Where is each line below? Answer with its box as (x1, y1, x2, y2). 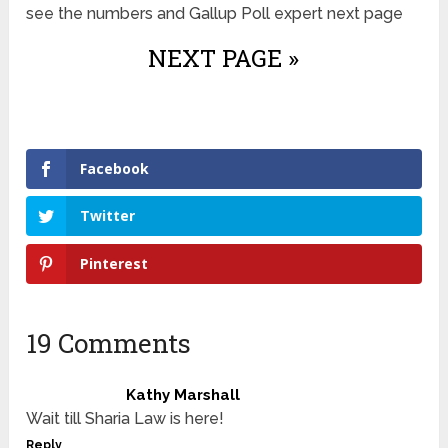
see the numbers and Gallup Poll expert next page (26, 3, 404, 23)
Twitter (80, 206, 136, 226)
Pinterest (80, 254, 149, 274)
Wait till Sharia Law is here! (26, 409, 225, 429)
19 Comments (26, 326, 192, 361)
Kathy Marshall (126, 386, 241, 405)
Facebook (80, 158, 150, 178)
